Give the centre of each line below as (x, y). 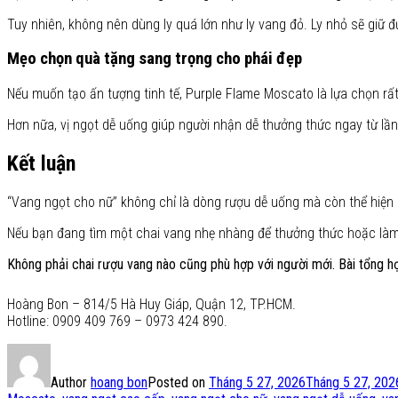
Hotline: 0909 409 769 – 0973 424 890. (117, 321)
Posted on (178, 382)
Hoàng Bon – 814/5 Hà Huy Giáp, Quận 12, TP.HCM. (151, 304)
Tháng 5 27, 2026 (257, 382)
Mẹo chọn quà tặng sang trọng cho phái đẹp (155, 59)
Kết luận (41, 163)
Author (71, 382)
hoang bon (119, 382)
